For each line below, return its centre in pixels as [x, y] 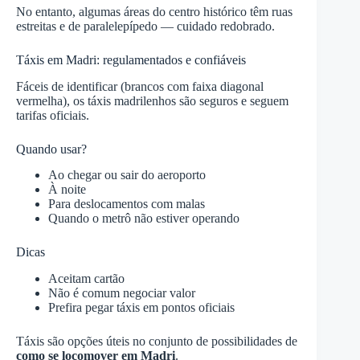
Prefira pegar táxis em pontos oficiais [141, 308]
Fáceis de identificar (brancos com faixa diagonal [140, 86]
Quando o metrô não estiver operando [144, 219]
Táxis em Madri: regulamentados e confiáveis [131, 59]
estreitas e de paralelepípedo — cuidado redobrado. [145, 26]
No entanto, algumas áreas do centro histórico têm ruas [154, 11]
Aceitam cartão [86, 279]
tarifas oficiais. [53, 115]
